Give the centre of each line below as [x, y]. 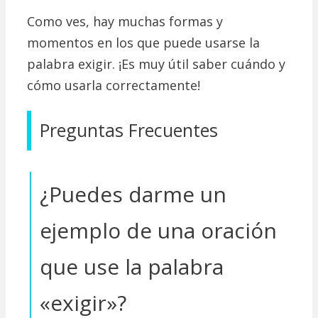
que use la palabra [132, 267]
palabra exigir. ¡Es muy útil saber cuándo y [156, 64]
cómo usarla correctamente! [114, 86]
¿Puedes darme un [133, 194]
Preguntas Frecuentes [129, 130]
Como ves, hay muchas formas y [125, 22]
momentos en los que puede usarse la [143, 43]
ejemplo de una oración [158, 231]
